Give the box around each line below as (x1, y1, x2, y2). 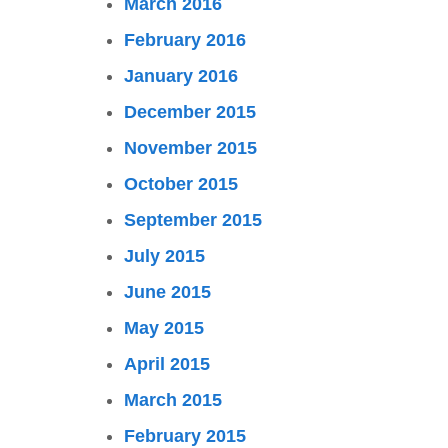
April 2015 (124, 354, 210, 374)
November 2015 (124, 138, 257, 158)
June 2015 (124, 282, 211, 302)
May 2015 (124, 318, 204, 338)
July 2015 (124, 246, 205, 266)
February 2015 (124, 426, 246, 446)
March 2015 (124, 390, 222, 410)
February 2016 (124, 30, 246, 50)
